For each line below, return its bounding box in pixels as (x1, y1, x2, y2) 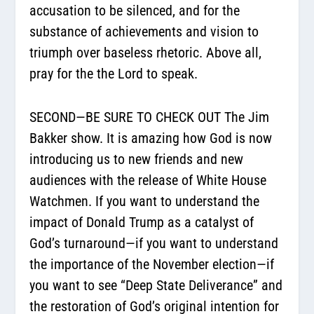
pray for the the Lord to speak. (29, 64, 198, 82)
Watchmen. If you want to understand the (29, 192, 260, 210)
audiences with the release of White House (29, 171, 267, 189)
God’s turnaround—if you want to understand (29, 234, 279, 252)
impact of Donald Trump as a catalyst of (29, 213, 254, 231)
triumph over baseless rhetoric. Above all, (29, 43, 262, 61)
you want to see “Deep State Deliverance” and (29, 276, 283, 294)
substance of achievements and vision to (29, 22, 259, 40)
